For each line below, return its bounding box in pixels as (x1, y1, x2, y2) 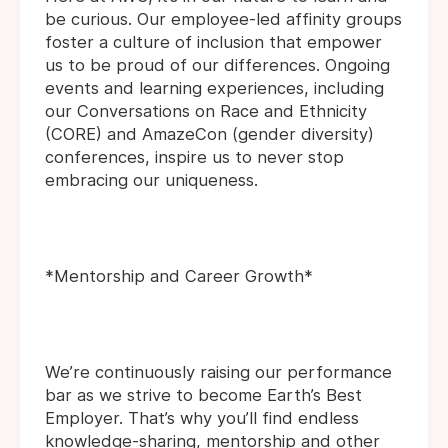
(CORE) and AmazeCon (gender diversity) (45, 124, 374, 145)
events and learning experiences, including (45, 78, 384, 99)
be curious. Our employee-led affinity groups (45, 9, 402, 30)
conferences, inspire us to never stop (45, 147, 344, 168)
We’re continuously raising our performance (45, 362, 392, 383)
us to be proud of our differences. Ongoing (45, 55, 390, 76)
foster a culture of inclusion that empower (45, 32, 382, 53)
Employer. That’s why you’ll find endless (45, 408, 359, 429)
